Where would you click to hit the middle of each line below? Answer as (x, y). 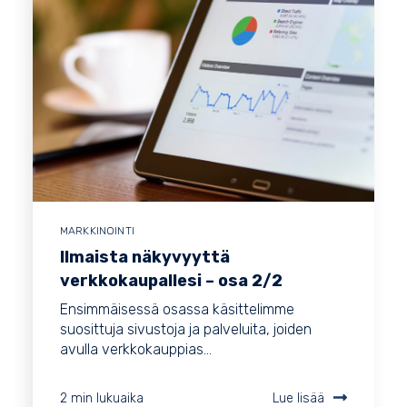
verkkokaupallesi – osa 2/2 (171, 281)
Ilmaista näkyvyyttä (145, 258)
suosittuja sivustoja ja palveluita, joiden (186, 330)
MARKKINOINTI (97, 231)
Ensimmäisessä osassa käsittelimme (177, 310)
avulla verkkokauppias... (136, 350)
